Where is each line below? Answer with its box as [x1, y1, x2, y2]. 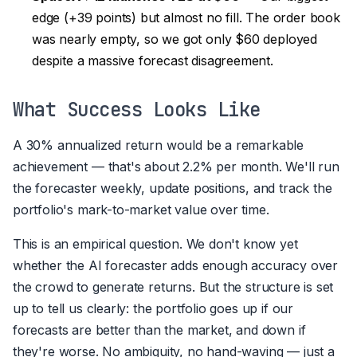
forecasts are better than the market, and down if [13, 321, 306, 338]
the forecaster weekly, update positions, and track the [13, 179, 332, 196]
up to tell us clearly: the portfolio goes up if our [13, 300, 294, 316]
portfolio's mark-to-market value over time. [13, 201, 269, 218]
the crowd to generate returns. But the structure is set [13, 278, 334, 295]
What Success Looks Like [13, 96, 261, 122]
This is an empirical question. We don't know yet [13, 235, 298, 252]
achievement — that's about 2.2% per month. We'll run [13, 158, 339, 175]
